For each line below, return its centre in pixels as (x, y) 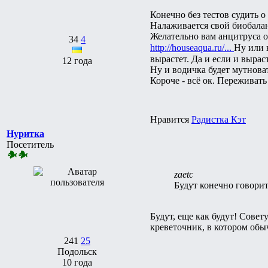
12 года (77, 60)
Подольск (77, 251)
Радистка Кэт (219, 119)
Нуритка (25, 133)
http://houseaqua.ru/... (192, 47)
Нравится (171, 119)
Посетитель (30, 144)
